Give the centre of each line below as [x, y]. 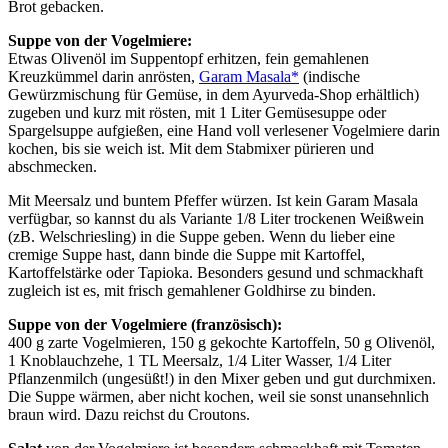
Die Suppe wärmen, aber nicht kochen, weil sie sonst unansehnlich [218, 396]
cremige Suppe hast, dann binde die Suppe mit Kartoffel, [186, 254]
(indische [329, 76]
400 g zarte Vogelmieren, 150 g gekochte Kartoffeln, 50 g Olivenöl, [221, 342]
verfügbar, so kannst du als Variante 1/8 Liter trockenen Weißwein [216, 218]
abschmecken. [52, 166]
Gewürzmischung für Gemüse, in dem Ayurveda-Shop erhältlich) [213, 94]
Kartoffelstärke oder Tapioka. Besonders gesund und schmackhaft [215, 272]
